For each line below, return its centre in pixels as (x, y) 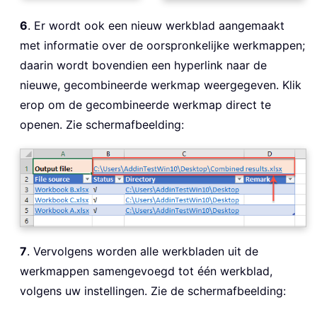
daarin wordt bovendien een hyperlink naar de (143, 65)
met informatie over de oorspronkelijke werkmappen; (162, 45)
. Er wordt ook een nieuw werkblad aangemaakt (156, 25)
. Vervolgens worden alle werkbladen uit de (143, 252)
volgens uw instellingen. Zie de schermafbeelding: (153, 291)
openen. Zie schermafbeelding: (102, 124)
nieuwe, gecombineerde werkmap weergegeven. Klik (161, 85)
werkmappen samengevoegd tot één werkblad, (146, 271)
